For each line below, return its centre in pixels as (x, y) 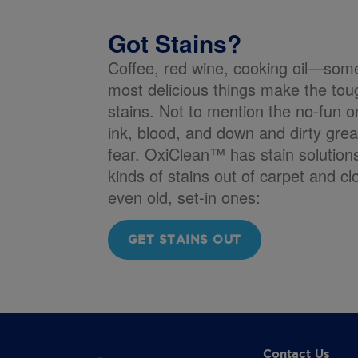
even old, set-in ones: (184, 197)
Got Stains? (174, 43)
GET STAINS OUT (184, 240)
